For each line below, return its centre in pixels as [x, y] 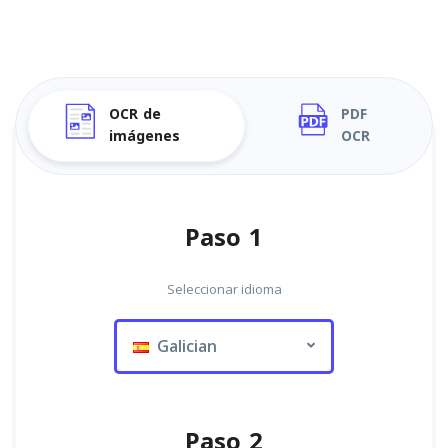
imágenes [145, 136]
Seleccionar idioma [224, 289]
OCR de [135, 114]
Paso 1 [224, 238]
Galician [183, 346]
